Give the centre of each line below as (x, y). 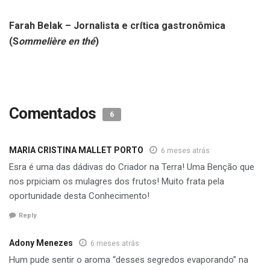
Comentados (55, 113)
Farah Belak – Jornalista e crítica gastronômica (117, 25)
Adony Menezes (41, 243)
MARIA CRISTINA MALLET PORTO (76, 150)
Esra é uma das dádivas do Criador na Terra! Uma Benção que (132, 167)
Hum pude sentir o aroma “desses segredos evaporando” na (129, 260)
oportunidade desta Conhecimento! (79, 196)
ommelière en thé (57, 41)
